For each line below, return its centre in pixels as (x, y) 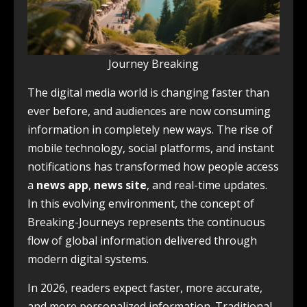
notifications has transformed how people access (153, 167)
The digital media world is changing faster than (148, 93)
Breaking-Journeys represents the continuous (146, 222)
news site (120, 185)
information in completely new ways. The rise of (150, 130)
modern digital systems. (88, 259)
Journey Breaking (153, 64)
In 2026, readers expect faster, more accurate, (145, 288)
